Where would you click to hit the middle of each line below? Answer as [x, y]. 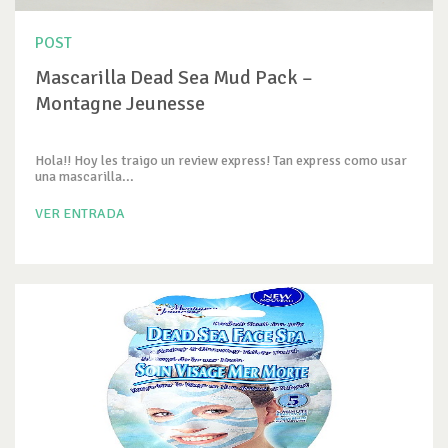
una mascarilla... [84, 176]
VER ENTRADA [80, 213]
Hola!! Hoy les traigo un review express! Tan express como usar [221, 160]
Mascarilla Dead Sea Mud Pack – [174, 77]
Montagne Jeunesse [120, 103]
